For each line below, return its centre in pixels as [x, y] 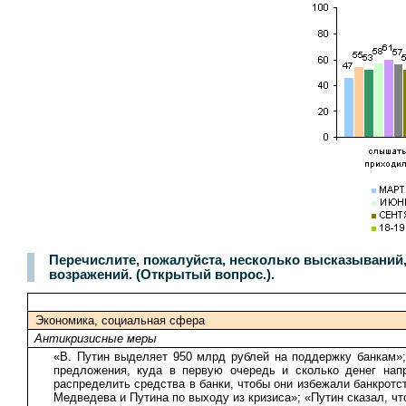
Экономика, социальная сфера [120, 320]
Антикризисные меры [96, 338]
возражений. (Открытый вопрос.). [162, 274]
